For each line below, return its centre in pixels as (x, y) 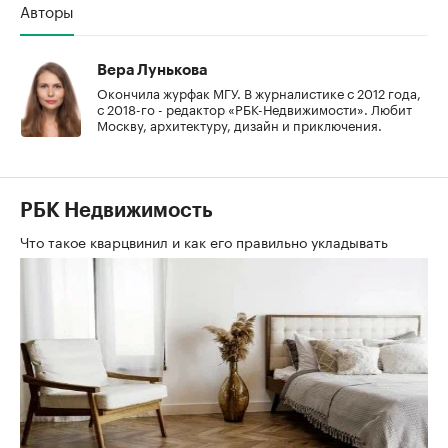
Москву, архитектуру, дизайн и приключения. (239, 123)
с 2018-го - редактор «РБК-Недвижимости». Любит (254, 107)
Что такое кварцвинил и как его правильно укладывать (206, 240)
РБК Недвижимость (116, 210)
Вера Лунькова (152, 70)
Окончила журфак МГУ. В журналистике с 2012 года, (259, 91)
